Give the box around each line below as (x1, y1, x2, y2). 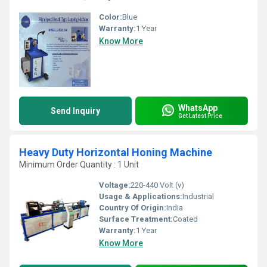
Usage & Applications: (99, 192, 182, 201)
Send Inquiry (51, 106, 100, 116)
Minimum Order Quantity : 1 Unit (19, 160, 139, 169)
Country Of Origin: (99, 203, 166, 212)
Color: (99, 13, 122, 21)
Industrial (182, 192, 214, 201)
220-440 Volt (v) (131, 181, 184, 190)
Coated (173, 215, 198, 223)
